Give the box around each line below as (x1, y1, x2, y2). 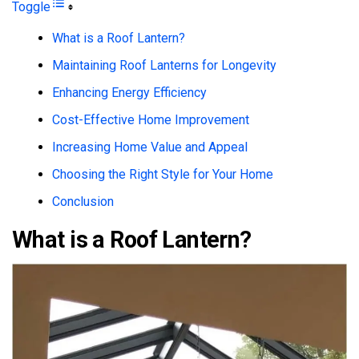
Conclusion (52, 193, 114, 209)
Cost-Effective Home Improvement (52, 111, 249, 127)
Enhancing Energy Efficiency (52, 84, 207, 100)
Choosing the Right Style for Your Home (52, 166, 273, 182)
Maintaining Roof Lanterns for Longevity (52, 57, 276, 73)
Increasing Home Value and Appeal (52, 139, 248, 155)
